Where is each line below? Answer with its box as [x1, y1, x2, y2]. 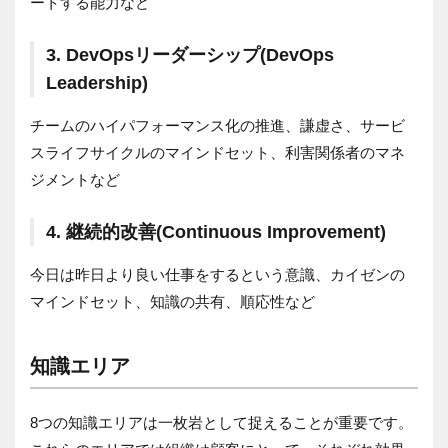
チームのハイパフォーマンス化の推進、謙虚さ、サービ [30, 116, 405, 134]
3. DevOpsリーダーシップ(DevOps [46, 44, 334, 65]
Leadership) [46, 72, 148, 93]
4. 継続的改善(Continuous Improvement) [46, 221, 386, 242]
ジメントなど [30, 170, 120, 188]
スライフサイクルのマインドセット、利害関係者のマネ [30, 143, 405, 161]
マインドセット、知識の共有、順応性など [30, 292, 315, 310]
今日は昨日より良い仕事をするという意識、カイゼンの [30, 265, 405, 283]
